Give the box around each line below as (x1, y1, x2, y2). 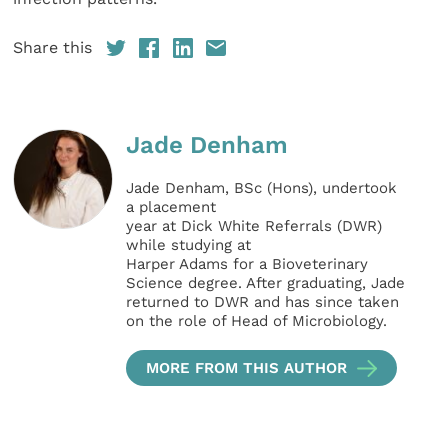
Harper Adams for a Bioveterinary (126, 254, 369, 273)
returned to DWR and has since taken (126, 292, 400, 311)
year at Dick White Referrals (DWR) (126, 216, 383, 235)
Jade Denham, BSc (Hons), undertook (126, 178, 398, 197)
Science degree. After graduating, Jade (126, 273, 406, 292)
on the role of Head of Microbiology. (126, 311, 388, 330)
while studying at (126, 235, 252, 254)
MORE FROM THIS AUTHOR (146, 358, 348, 377)
